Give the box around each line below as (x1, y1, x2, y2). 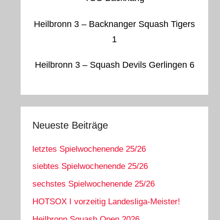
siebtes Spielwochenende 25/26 (32, 162, 148, 171)
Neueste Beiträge (32, 120, 109, 131)
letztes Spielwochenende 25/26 (32, 144, 146, 154)
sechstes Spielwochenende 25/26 (32, 179, 155, 189)
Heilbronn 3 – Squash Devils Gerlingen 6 (34, 59, 194, 70)
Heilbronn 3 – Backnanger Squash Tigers (34, 19, 195, 29)
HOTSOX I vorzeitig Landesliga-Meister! (32, 196, 181, 206)
